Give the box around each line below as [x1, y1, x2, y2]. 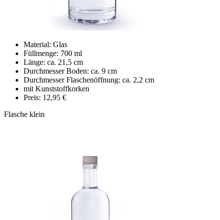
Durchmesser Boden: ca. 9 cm [24, 66, 117, 75]
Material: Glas [24, 40, 67, 49]
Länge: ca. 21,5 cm [24, 57, 83, 66]
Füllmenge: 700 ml [24, 49, 82, 57]
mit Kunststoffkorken [24, 84, 89, 93]
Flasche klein [4, 110, 45, 118]
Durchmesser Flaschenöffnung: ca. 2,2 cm [24, 75, 154, 84]
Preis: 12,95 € [24, 93, 66, 102]
